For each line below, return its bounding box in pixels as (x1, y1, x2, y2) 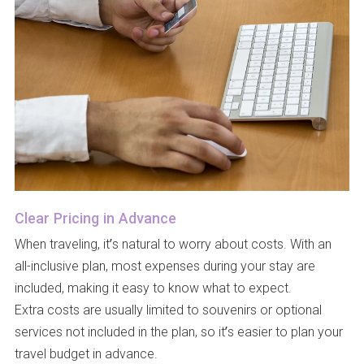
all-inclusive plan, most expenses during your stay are (14, 256, 315, 275)
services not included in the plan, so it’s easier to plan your (14, 322, 343, 340)
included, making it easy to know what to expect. (14, 278, 292, 297)
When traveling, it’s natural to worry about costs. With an (14, 234, 331, 253)
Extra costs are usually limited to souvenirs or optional (14, 300, 322, 318)
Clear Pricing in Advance (14, 207, 176, 227)
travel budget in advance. (14, 344, 158, 362)
